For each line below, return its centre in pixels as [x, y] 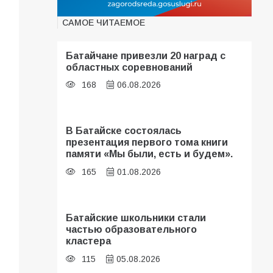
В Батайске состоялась [124, 131]
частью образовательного [132, 229]
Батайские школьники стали [136, 218]
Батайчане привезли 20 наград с [146, 55]
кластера [89, 241]
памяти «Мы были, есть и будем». [150, 154]
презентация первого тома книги [147, 142]
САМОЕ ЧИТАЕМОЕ [104, 22]
